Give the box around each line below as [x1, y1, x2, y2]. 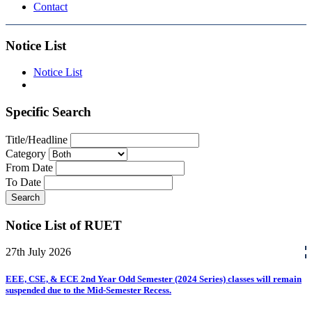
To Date [6, 175, 41, 188]
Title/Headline [6, 133, 68, 146]
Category [6, 147, 46, 159]
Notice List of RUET [6, 217, 122, 233]
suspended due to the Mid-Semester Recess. [6, 285, 171, 296]
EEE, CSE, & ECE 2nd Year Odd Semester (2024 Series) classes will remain [6, 274, 302, 285]
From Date [6, 161, 53, 173]
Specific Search [6, 104, 91, 120]
